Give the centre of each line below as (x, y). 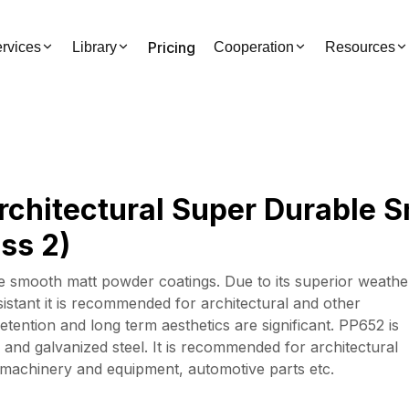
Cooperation (254, 47)
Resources (360, 47)
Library (94, 47)
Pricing (172, 47)
